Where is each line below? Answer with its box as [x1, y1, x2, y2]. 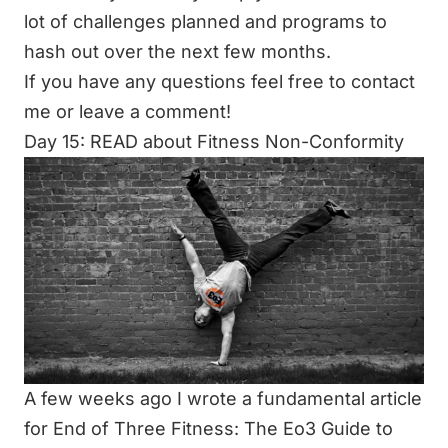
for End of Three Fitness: [24, 417, 244, 439]
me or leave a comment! [24, 101, 231, 122]
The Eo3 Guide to [244, 417, 393, 439]
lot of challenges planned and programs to [24, 11, 387, 32]
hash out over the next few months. [24, 41, 331, 62]
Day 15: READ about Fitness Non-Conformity [24, 131, 404, 152]
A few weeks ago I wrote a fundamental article [24, 387, 422, 409]
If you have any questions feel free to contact [24, 71, 415, 92]
